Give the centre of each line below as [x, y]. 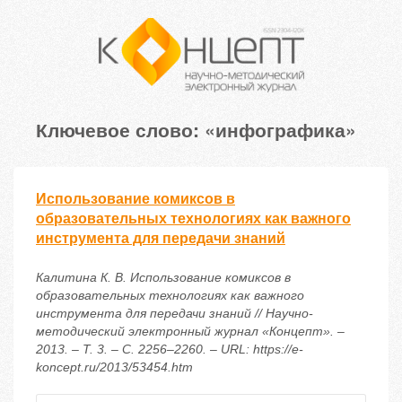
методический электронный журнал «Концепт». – [190, 332]
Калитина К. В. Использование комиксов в [163, 278]
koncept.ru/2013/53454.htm [114, 367]
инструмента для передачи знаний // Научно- [175, 314]
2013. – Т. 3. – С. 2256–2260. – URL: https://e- [170, 350]
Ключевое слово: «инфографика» [196, 130]
